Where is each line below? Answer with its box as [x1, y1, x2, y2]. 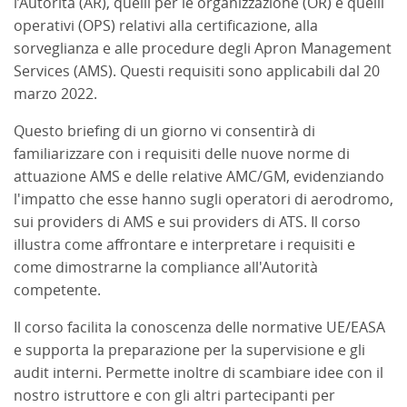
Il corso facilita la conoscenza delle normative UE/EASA [14, 318, 385, 336]
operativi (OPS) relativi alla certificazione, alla [14, 16, 318, 35]
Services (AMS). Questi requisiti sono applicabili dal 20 [14, 62, 380, 80]
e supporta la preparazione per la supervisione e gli [14, 341, 365, 359]
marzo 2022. [14, 84, 97, 103]
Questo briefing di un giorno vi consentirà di [14, 122, 315, 140]
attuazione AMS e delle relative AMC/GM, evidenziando [14, 167, 384, 185]
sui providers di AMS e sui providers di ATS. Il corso [14, 213, 361, 231]
